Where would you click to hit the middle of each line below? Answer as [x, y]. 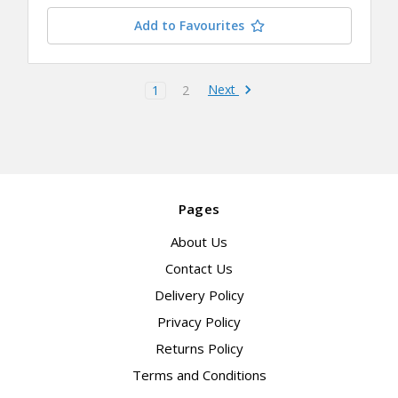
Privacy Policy [199, 322]
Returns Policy [199, 349]
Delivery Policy [199, 295]
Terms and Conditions [199, 375]
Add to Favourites [189, 26]
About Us [199, 242]
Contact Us [199, 269]
